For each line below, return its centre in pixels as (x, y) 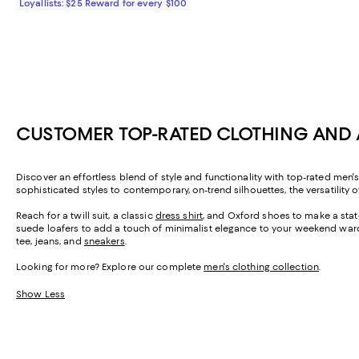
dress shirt (179, 216)
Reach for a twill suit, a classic (86, 216)
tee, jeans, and (50, 242)
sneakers (104, 242)
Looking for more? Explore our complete (110, 267)
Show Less (40, 294)
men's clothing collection (262, 267)
